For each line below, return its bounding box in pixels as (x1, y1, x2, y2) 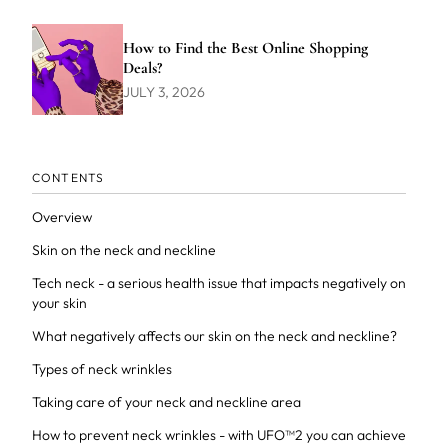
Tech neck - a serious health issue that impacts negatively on (31, 274, 406, 292)
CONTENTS (31, 170, 105, 185)
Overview (31, 208, 92, 226)
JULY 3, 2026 (122, 82, 205, 101)
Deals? (122, 57, 162, 78)
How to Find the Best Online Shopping (122, 37, 368, 58)
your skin (31, 294, 87, 312)
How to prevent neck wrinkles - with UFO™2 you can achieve (31, 426, 406, 444)
